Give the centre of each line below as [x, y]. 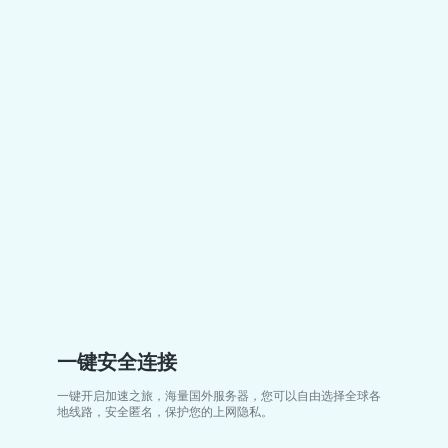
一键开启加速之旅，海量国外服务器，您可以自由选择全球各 [219, 395]
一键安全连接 [117, 361]
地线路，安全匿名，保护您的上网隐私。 [165, 411]
